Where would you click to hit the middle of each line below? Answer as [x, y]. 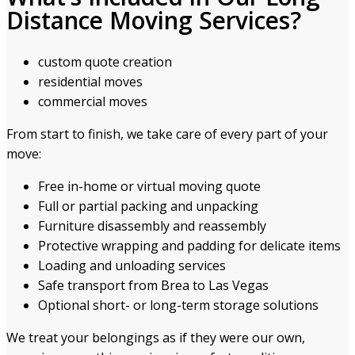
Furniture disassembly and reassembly [152, 226]
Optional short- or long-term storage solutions [178, 305]
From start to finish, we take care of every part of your [167, 134]
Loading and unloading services [132, 266]
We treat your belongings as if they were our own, [156, 338]
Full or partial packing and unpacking [148, 206]
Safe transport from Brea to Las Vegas [153, 286]
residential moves [90, 82]
